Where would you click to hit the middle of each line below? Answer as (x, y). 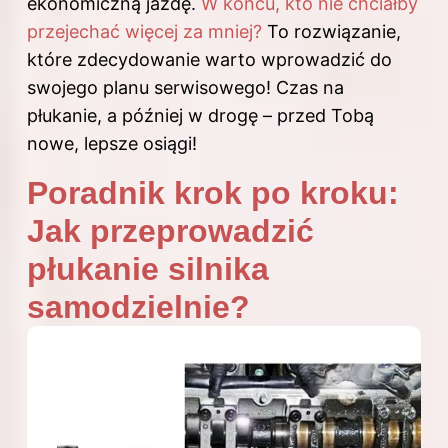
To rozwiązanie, (331, 31)
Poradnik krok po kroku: (213, 192)
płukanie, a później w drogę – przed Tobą (200, 115)
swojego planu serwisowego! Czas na (185, 87)
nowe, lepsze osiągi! (112, 143)
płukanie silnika (148, 268)
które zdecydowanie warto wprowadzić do (209, 59)
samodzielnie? (138, 306)
